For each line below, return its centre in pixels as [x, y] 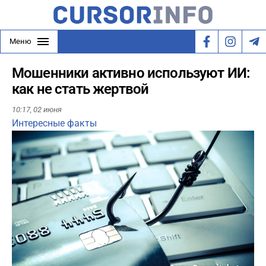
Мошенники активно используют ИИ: [131, 73]
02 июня [47, 110]
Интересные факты [54, 123]
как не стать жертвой [80, 89]
